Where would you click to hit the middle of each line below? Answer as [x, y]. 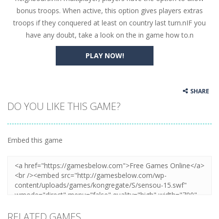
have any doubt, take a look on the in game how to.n [109, 35]
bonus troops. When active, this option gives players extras [109, 11]
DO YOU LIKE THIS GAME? [64, 106]
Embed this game [35, 140]
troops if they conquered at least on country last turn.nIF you [109, 23]
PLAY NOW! [105, 55]
